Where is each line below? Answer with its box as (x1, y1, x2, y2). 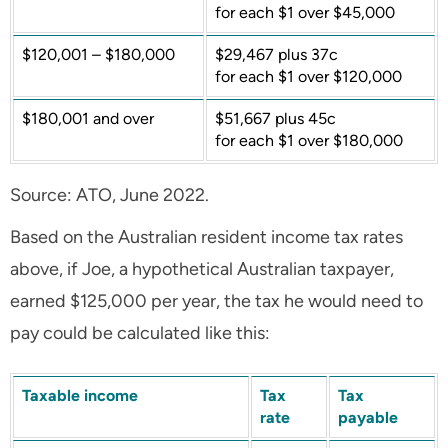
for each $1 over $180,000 (215, 131, 403, 151)
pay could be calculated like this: (10, 322, 270, 345)
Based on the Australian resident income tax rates (10, 226, 403, 249)
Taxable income (22, 386, 138, 406)
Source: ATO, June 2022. (10, 184, 209, 207)
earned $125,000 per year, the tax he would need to (10, 290, 423, 313)
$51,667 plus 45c (215, 109, 336, 129)
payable (338, 408, 398, 428)
